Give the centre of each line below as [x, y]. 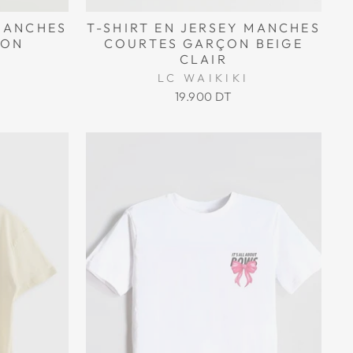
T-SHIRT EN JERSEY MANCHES [203, 28]
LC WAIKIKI [204, 78]
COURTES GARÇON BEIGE [203, 44]
